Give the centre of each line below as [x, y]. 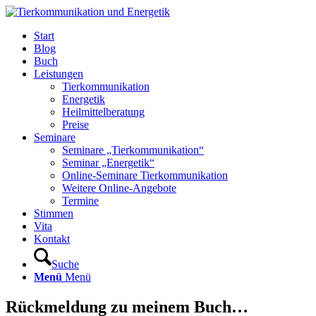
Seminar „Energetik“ [108, 163]
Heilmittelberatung [103, 112]
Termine [80, 201]
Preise [75, 124]
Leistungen [59, 74]
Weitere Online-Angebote [119, 188]
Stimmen [54, 213]
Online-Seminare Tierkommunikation [145, 175]
